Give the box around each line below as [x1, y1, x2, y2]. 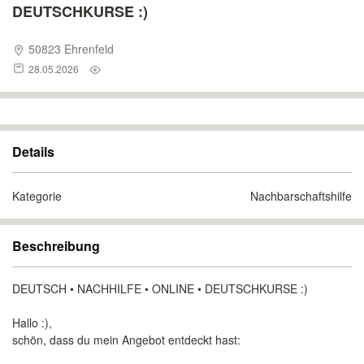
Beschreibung [12, 236, 100, 255]
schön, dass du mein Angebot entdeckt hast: [12, 331, 240, 348]
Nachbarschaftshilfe [250, 188, 352, 204]
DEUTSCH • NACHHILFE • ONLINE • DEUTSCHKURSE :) [12, 280, 308, 297]
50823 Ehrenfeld [25, 41, 114, 57]
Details [12, 142, 54, 161]
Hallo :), [12, 314, 52, 331]
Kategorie [12, 188, 62, 204]
